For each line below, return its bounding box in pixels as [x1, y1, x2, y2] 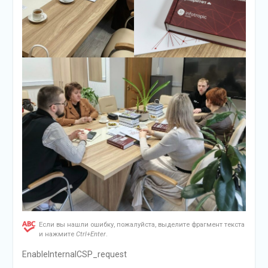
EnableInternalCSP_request [22, 249, 127, 259]
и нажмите [38, 230, 76, 238]
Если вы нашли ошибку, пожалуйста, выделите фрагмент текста [38, 220, 245, 229]
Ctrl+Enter [75, 230, 106, 238]
